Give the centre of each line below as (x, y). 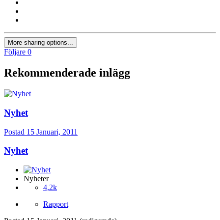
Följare (15, 52)
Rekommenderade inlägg (67, 73)
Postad (15, 132)
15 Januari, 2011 (52, 132)
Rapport (56, 204)
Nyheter (36, 179)
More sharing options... (41, 43)
